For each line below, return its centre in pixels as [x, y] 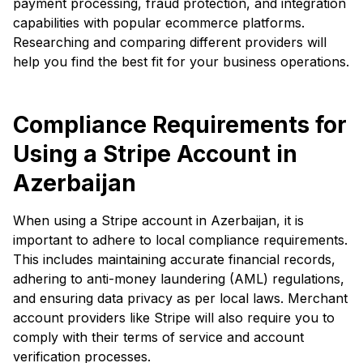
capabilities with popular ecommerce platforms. [159, 22]
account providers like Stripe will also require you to [174, 317]
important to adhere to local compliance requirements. [180, 239]
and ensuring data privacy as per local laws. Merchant [180, 298]
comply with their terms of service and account [158, 337]
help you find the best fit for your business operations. [181, 61]
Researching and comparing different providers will [170, 42]
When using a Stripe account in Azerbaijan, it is [158, 220]
